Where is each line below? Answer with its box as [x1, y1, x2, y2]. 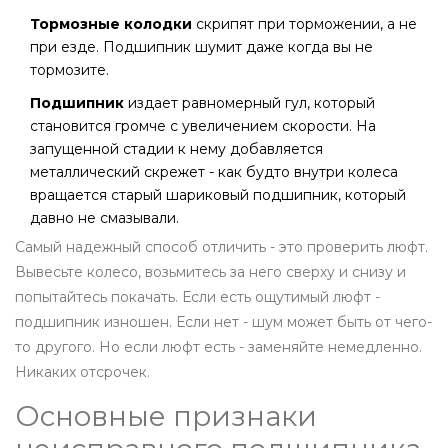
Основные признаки [15, 399, 317, 434]
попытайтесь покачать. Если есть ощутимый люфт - [15, 288, 380, 307]
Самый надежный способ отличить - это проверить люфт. [15, 238, 428, 257]
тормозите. [30, 61, 109, 80]
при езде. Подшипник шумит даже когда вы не [30, 38, 373, 57]
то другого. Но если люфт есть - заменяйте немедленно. [15, 338, 422, 357]
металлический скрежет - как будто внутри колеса [30, 163, 398, 182]
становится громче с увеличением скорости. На [30, 117, 376, 136]
